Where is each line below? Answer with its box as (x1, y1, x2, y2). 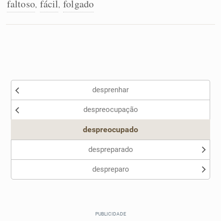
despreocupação (83, 105, 138, 114)
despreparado (88, 145, 133, 154)
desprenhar (92, 85, 129, 94)
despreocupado (83, 125, 138, 134)
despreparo (92, 165, 129, 174)
